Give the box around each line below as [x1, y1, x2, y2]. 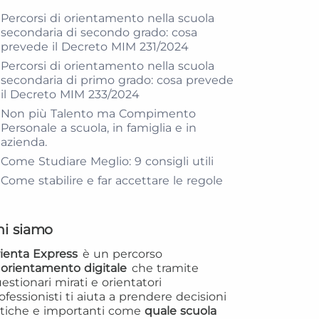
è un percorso [83, 247, 162, 261]
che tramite [128, 261, 199, 275]
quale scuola [145, 304, 216, 318]
